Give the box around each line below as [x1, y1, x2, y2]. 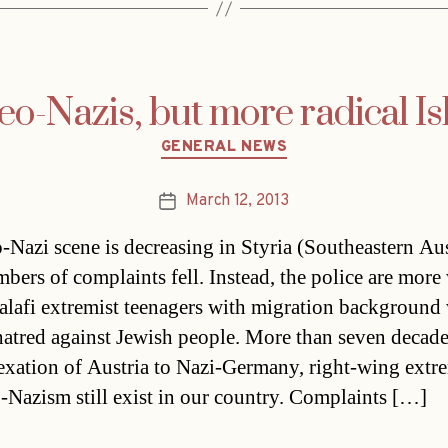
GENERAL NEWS [160, 138, 288, 158]
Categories [223, 127, 310, 151]
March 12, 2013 [186, 190, 289, 211]
